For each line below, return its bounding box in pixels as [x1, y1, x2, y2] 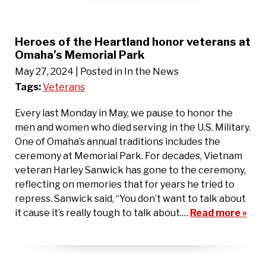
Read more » [190, 207, 247, 219]
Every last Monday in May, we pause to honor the [15, 107, 233, 119]
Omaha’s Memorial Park [15, 47, 145, 62]
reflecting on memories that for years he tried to [15, 179, 235, 191]
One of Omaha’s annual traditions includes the [15, 136, 220, 148]
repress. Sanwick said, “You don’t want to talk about [15, 193, 246, 205]
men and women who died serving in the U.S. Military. [15, 122, 251, 134]
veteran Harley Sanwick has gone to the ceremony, [15, 164, 246, 176]
